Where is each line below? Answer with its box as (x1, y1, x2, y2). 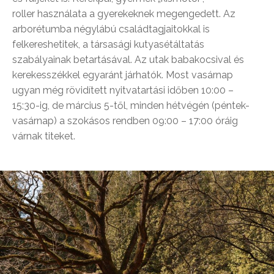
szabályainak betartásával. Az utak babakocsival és (12, 54, 244, 66)
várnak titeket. (12, 130, 75, 143)
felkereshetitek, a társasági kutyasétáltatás (12, 39, 204, 51)
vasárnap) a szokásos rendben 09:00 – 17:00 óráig (12, 115, 238, 127)
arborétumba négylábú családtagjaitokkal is (12, 23, 210, 35)
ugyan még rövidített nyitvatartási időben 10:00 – (12, 84, 234, 97)
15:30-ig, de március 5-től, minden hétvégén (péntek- (12, 100, 250, 112)
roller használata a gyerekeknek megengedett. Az (12, 8, 235, 20)
